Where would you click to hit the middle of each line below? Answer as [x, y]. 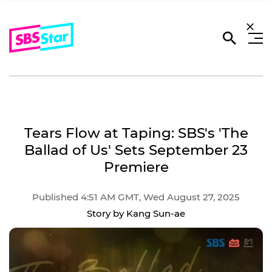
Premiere [136, 167]
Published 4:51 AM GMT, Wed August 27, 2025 [136, 197]
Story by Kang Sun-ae [136, 213]
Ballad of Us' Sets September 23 [136, 150]
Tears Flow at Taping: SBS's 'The [136, 133]
